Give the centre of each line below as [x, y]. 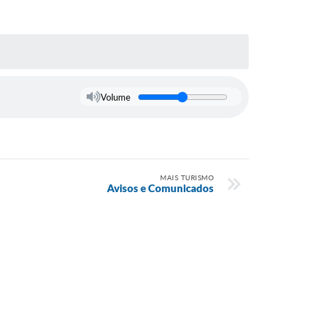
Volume [115, 97]
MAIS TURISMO [187, 177]
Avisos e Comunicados [160, 188]
